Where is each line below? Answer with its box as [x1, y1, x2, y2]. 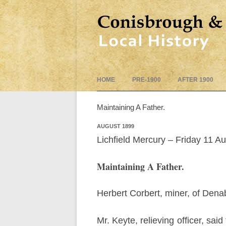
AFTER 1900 [178, 76, 214, 83]
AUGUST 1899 [97, 123, 134, 129]
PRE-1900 [132, 76, 161, 83]
